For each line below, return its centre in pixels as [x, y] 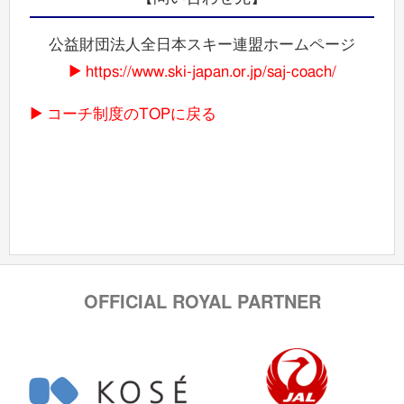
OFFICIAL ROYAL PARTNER [202, 300]
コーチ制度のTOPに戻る [132, 114]
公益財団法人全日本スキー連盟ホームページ [202, 45]
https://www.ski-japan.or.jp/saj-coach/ [211, 72]
